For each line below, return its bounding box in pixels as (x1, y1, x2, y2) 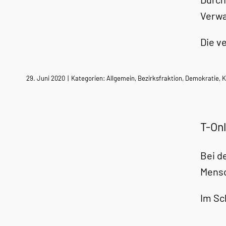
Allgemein (106, 74, 135, 82)
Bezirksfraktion (138, 74, 182, 82)
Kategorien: (71, 74, 106, 82)
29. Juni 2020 (26, 74, 65, 82)
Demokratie (185, 74, 219, 82)
